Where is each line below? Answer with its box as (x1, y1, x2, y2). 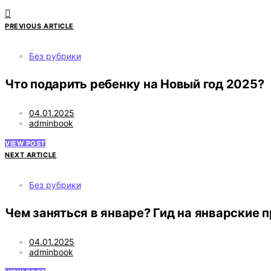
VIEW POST (5, 139, 45, 148)
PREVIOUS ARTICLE (5, 21, 74, 30)
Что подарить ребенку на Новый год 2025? (5, 77, 264, 92)
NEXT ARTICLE (5, 150, 57, 159)
